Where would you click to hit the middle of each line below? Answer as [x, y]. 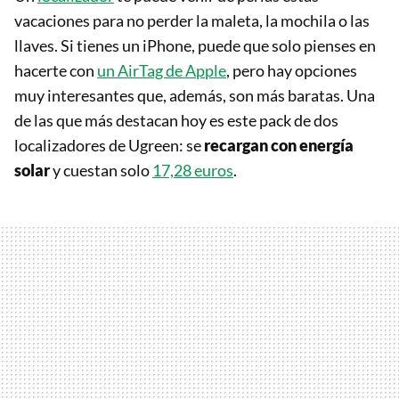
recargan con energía [279, 146]
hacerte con [56, 71]
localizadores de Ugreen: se [109, 146]
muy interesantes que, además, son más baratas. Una [195, 96]
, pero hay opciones [292, 71]
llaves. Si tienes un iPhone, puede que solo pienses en [195, 46]
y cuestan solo [101, 171]
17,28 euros [193, 171]
